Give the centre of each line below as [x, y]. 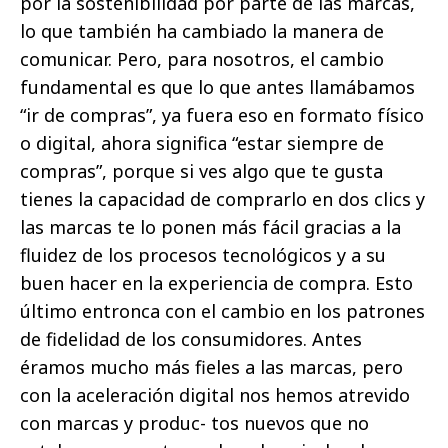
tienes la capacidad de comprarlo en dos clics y [222, 199]
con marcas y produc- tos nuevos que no [194, 423]
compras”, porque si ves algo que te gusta [201, 171]
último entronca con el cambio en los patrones [222, 311]
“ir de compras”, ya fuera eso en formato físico [222, 115]
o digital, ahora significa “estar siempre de [202, 143]
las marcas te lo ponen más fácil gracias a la [210, 227]
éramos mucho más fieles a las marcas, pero [211, 367]
